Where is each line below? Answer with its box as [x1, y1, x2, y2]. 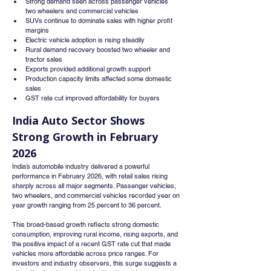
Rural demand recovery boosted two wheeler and [25, 45, 172, 54]
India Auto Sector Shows [12, 113, 148, 128]
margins [25, 26, 49, 34]
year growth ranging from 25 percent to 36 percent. [12, 201, 162, 209]
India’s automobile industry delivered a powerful [12, 162, 151, 171]
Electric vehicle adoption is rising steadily [25, 36, 145, 44]
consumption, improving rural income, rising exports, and [12, 230, 180, 238]
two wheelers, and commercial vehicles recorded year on [12, 191, 181, 200]
